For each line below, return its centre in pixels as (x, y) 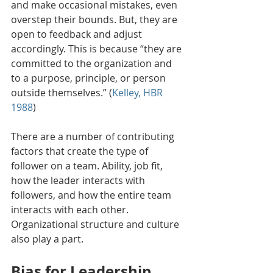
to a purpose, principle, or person (90, 78)
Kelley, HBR (139, 93)
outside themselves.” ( (62, 93)
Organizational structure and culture (96, 225)
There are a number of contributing (94, 137)
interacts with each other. (71, 210)
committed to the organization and (93, 64)
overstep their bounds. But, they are (95, 20)
